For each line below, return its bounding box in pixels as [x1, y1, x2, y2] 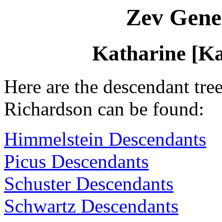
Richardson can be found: [4, 98, 204, 120]
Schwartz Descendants [4, 195, 178, 217]
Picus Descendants [4, 151, 149, 172]
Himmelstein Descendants [4, 128, 206, 150]
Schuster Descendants [4, 173, 173, 195]
